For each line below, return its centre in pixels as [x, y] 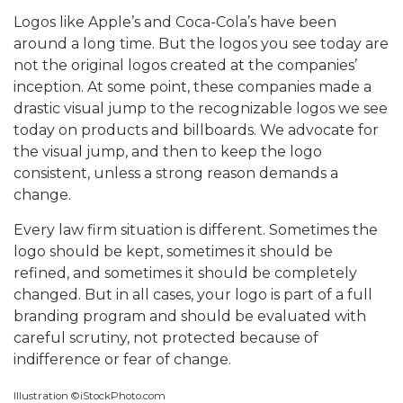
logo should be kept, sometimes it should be [173, 252]
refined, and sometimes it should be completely [185, 273]
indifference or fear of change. [122, 360]
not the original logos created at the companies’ [185, 66]
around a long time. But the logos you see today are [201, 44]
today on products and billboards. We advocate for [196, 130]
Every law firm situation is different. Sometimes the [196, 230]
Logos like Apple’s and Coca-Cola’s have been [175, 22]
